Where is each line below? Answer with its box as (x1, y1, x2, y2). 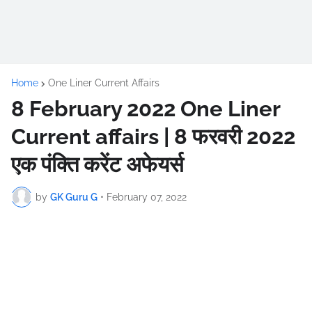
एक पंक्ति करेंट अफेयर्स (11, 152, 184, 177)
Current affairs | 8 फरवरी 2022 (11, 124, 295, 149)
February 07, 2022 (107, 191, 187, 203)
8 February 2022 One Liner (11, 96, 280, 121)
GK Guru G (50, 191, 97, 203)
